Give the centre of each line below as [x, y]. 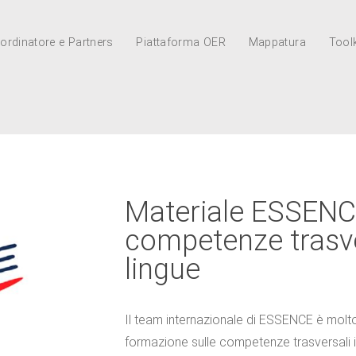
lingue [163, 269]
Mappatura [277, 43]
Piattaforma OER [181, 43]
